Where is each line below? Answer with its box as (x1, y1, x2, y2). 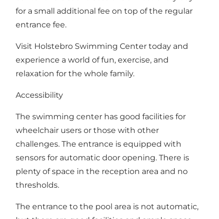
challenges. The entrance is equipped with (16, 139, 181, 149)
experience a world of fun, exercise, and (16, 55, 169, 65)
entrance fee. (16, 20, 66, 30)
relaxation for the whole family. (16, 69, 134, 79)
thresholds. (16, 180, 59, 190)
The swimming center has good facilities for (16, 112, 186, 122)
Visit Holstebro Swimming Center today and (16, 42, 188, 51)
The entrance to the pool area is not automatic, (16, 202, 198, 212)
